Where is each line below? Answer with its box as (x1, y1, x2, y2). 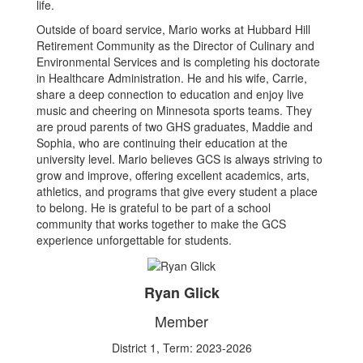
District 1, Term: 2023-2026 (111, 339, 252, 356)
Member (155, 310, 208, 331)
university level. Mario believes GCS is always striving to (36, 150, 322, 167)
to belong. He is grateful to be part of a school (36, 199, 271, 216)
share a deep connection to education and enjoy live (36, 85, 304, 102)
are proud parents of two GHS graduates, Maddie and (36, 117, 313, 135)
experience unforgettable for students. (36, 231, 232, 248)
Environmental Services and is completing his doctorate (36, 53, 320, 70)
